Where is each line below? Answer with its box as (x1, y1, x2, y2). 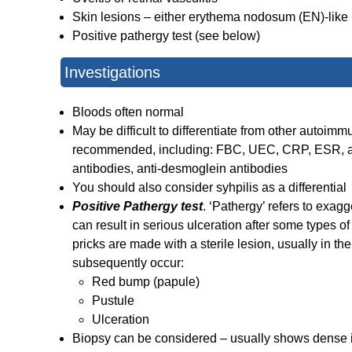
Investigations (64, 64, 160, 82)
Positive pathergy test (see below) (72, 29, 260, 43)
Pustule (92, 294, 134, 308)
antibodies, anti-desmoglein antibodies (72, 162, 288, 176)
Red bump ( (92, 275, 157, 289)
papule (157, 275, 196, 289)
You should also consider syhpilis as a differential (72, 181, 346, 195)
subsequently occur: (72, 256, 184, 270)
